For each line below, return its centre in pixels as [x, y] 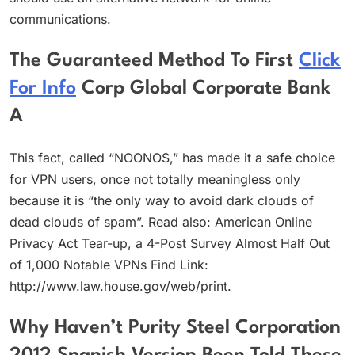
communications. [60, 19]
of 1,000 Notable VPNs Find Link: [109, 265]
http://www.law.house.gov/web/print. [120, 286]
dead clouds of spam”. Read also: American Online [161, 222]
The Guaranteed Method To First [154, 61]
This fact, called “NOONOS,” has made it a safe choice [172, 158]
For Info [43, 88]
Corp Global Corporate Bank [204, 88]
